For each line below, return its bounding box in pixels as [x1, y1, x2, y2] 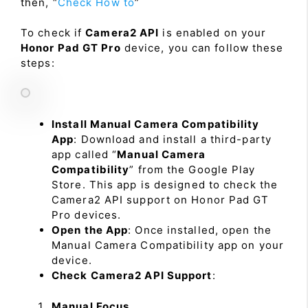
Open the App [52, 223, 129, 236]
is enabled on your [159, 26, 267, 39]
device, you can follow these [120, 41, 284, 54]
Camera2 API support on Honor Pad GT [52, 193, 269, 206]
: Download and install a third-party [74, 133, 272, 146]
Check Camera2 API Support [52, 269, 212, 282]
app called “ [52, 148, 118, 161]
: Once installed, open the [128, 223, 272, 236]
